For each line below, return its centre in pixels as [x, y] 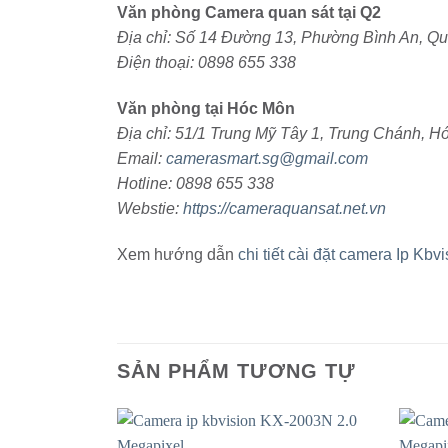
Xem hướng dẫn [177, 254]
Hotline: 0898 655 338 [195, 184]
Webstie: [150, 209]
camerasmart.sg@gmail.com [267, 159]
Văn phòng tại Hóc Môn [206, 109]
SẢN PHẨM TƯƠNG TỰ [236, 370]
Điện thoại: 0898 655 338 [206, 63]
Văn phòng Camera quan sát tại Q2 [249, 13]
